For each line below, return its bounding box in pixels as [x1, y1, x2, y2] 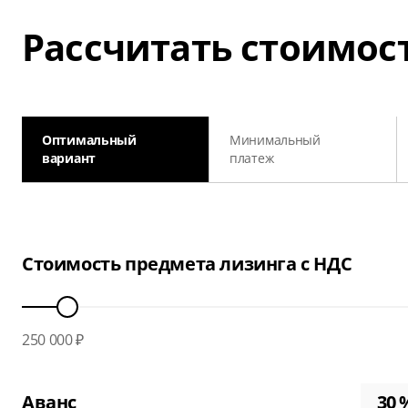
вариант [42, 149, 97, 167]
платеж [229, 149, 274, 167]
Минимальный [229, 131, 321, 148]
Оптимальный [42, 131, 137, 148]
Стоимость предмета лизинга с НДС [22, 251, 352, 276]
